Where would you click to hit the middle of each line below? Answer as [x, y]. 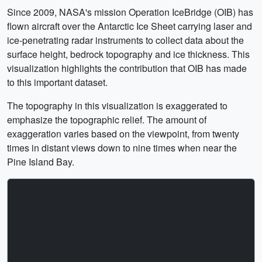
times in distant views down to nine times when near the [122, 147]
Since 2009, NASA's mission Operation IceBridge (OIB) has [130, 12]
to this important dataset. [57, 82]
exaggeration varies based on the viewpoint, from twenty [123, 133]
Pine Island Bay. [41, 161]
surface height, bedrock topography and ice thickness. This [128, 54]
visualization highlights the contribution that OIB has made [127, 68]
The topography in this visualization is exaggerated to [117, 105]
